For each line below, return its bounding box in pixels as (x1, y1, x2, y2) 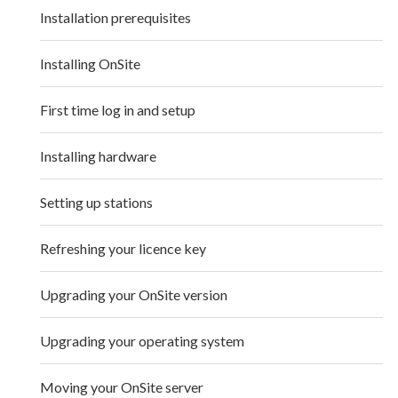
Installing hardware (40, 147, 157, 164)
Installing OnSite (40, 54, 141, 72)
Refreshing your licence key (40, 239, 207, 257)
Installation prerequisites (40, 8, 192, 26)
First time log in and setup (40, 100, 196, 118)
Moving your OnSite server (40, 378, 204, 395)
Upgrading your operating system (40, 331, 245, 349)
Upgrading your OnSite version (40, 285, 228, 303)
